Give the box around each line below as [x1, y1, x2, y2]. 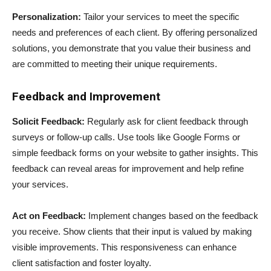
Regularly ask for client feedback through [85, 116, 248, 126]
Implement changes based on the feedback [86, 210, 258, 221]
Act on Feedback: [12, 210, 86, 221]
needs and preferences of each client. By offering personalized [12, 27, 257, 38]
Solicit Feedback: [12, 116, 85, 126]
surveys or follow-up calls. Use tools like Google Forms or [12, 131, 240, 142]
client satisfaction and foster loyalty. [12, 257, 151, 268]
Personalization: [12, 11, 81, 22]
